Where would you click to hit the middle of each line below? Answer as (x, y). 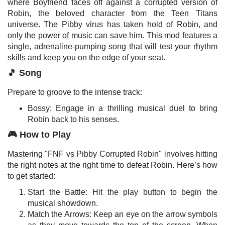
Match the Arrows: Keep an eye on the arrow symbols (123, 214)
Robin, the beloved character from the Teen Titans (113, 13)
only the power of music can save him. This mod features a (113, 35)
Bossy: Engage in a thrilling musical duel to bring (123, 108)
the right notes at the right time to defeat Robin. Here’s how (113, 165)
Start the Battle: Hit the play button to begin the (123, 192)
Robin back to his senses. (73, 119)
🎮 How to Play (39, 135)
